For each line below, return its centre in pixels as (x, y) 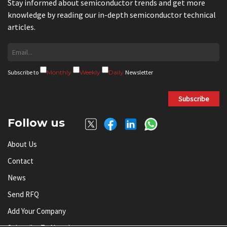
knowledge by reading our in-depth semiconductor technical (112, 15)
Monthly (59, 72)
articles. (22, 27)
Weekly (90, 72)
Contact (21, 161)
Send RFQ (23, 195)
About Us (22, 144)
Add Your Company (37, 211)
